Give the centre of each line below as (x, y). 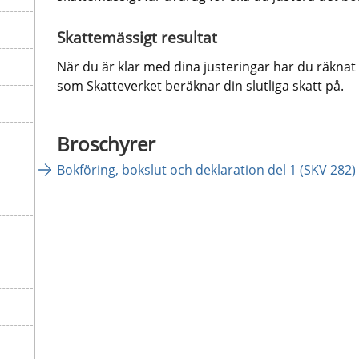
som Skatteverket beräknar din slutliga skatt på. (200, 85)
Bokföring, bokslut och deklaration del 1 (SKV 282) (206, 169)
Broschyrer (108, 144)
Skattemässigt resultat (137, 37)
